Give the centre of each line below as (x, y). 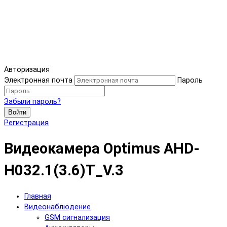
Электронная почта (38, 80)
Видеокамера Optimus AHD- (102, 149)
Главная (38, 197)
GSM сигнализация (77, 218)
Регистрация (26, 123)
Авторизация (27, 69)
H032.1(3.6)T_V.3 (64, 171)
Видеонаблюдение (58, 207)
